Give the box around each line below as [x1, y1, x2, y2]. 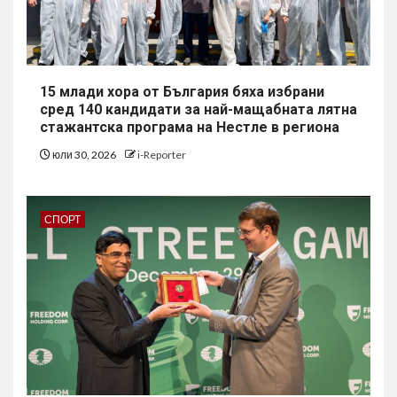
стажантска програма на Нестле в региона [40, 119, 339, 136]
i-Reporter [137, 148, 186, 162]
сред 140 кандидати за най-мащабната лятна [40, 101, 357, 119]
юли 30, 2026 [51, 148, 118, 162]
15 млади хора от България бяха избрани [40, 83, 324, 101]
